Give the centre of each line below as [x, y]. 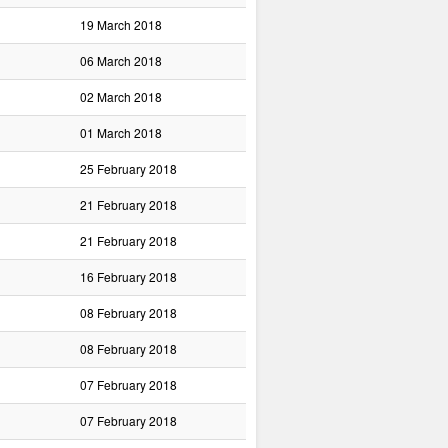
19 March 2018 [121, 24]
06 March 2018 [121, 60]
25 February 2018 [128, 168]
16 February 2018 [128, 276]
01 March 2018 [121, 132]
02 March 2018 [121, 96]
